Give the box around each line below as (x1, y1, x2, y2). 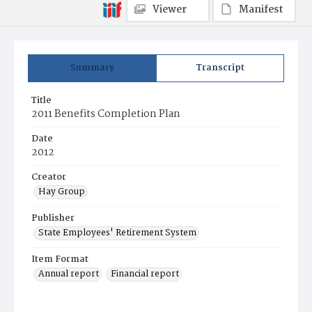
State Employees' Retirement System (38, 226, 196, 240)
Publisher (31, 211, 75, 226)
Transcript (196, 61, 244, 75)
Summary (70, 61, 114, 75)
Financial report (111, 267, 179, 281)
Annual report (38, 267, 99, 281)
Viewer (153, 1, 187, 18)
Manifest (239, 1, 283, 18)
